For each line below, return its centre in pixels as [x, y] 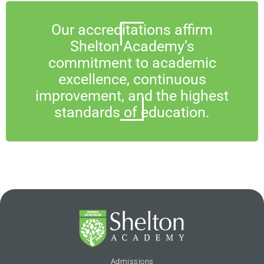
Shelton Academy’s [132, 46]
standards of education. [132, 112]
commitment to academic [132, 63]
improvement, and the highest [132, 96]
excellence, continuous [132, 79]
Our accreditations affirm [132, 30]
